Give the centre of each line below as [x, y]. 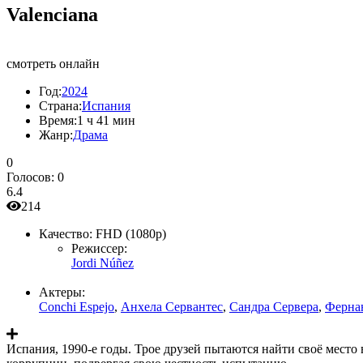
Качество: [66, 233]
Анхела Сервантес [172, 306]
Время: [58, 120]
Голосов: [32, 177]
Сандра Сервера [274, 306]
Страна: [60, 105]
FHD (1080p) [131, 233]
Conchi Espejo [77, 306]
